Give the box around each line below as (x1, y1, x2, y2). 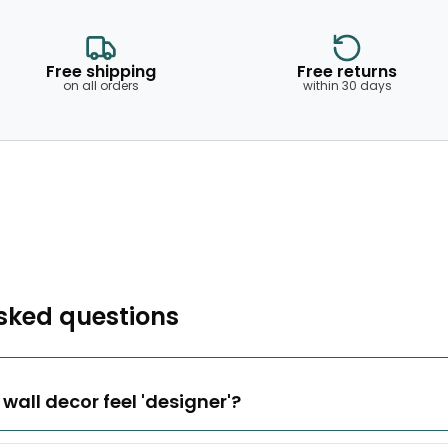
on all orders (63, 77, 139, 94)
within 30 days (302, 77, 392, 94)
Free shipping (46, 60, 156, 83)
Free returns (297, 60, 397, 83)
